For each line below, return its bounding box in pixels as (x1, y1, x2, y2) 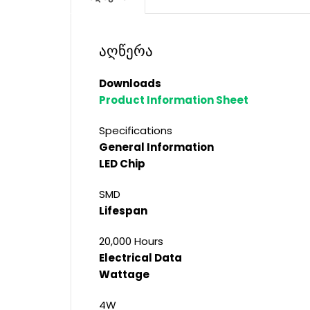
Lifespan (99, 203, 147, 218)
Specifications (99, 123, 172, 138)
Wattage (99, 267, 149, 282)
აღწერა (99, 41, 153, 62)
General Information (99, 140, 214, 154)
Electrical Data (99, 250, 182, 265)
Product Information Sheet (99, 93, 248, 107)
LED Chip (99, 156, 145, 171)
